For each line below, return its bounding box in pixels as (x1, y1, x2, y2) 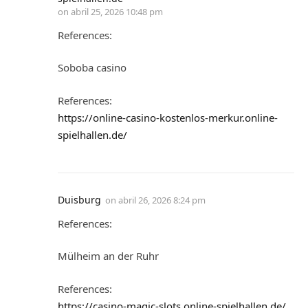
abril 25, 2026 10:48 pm (71, 5, 163, 18)
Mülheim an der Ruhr (58, 249, 159, 263)
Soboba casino (58, 60, 126, 75)
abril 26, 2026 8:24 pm (118, 193, 206, 206)
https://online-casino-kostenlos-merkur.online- (58, 110, 278, 124)
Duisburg (58, 192, 101, 206)
